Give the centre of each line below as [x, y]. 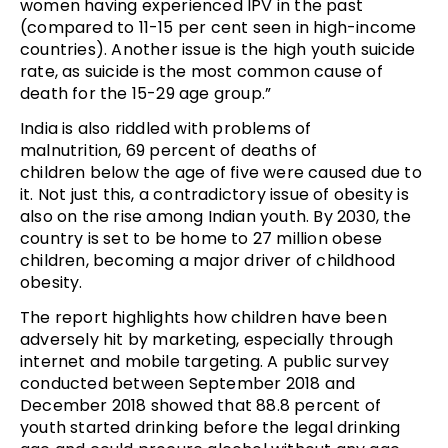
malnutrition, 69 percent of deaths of [169, 151]
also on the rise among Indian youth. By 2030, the [215, 217]
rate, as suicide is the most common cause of [201, 72]
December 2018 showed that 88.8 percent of [201, 406]
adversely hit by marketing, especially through [207, 340]
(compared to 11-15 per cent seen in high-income [218, 28]
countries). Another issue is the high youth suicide [218, 50]
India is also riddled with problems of [166, 129]
